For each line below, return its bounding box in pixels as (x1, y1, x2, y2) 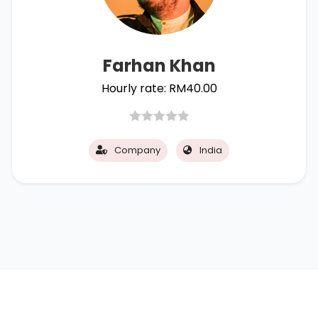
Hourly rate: (101, 79, 169, 97)
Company (114, 143, 160, 157)
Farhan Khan (102, 53, 216, 77)
